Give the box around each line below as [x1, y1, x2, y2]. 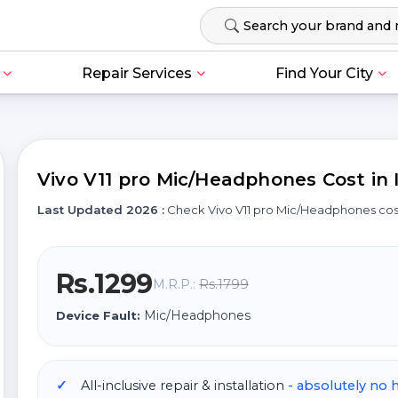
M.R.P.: [152, 276, 199, 292]
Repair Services [81, 65, 192, 83]
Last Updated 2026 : [37, 203, 164, 217]
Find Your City [275, 65, 373, 83]
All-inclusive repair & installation [81, 378, 288, 394]
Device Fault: [56, 308, 140, 322]
